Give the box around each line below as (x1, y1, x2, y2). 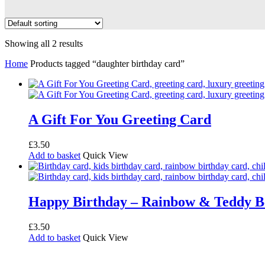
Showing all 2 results (5, 38, 83, 49)
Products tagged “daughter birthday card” (30, 59, 185, 69)
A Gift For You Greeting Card (28, 112, 211, 128)
